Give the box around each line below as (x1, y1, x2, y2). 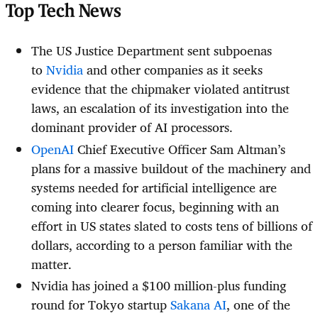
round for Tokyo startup (31, 294, 170, 316)
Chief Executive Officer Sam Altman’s (74, 138, 285, 160)
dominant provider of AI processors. (31, 116, 233, 138)
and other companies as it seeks (83, 59, 263, 81)
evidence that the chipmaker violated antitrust (31, 78, 290, 100)
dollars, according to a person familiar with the (31, 234, 292, 256)
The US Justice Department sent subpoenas (31, 40, 272, 62)
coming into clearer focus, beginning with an (31, 195, 279, 217)
